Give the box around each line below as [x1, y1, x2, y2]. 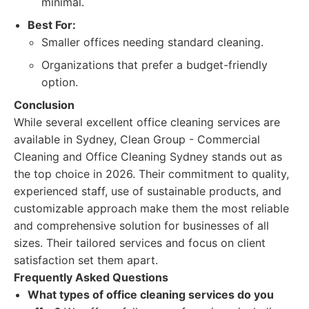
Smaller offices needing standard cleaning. [41, 35, 263, 49]
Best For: [28, 18, 76, 32]
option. [41, 75, 78, 89]
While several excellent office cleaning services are [14, 115, 280, 129]
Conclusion [14, 98, 74, 112]
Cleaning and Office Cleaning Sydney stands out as [14, 150, 282, 163]
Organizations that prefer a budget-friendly [41, 58, 268, 72]
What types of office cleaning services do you [28, 288, 274, 301]
